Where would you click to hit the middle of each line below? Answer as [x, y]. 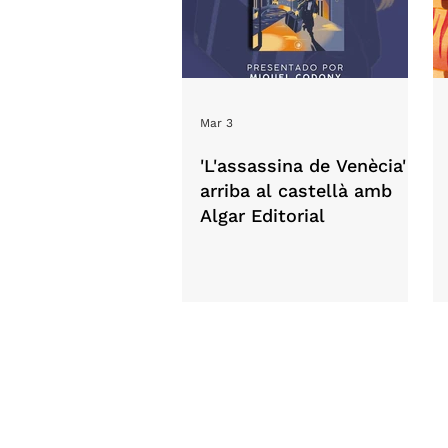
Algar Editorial [262, 216]
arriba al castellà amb [296, 191]
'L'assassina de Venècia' [303, 166]
